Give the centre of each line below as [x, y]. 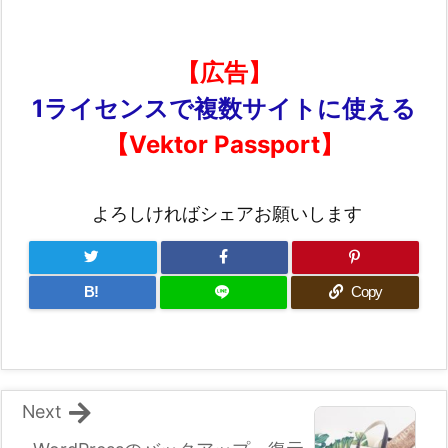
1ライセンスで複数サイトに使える [224, 108]
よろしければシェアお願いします [226, 213]
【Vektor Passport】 [224, 144]
